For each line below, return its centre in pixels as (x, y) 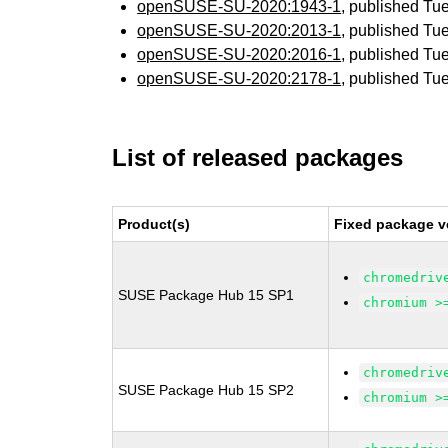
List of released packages (258, 157)
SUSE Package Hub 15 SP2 (206, 390)
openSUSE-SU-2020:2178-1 (239, 78)
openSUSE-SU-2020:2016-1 (239, 54)
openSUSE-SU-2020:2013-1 (239, 30)
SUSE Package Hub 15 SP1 (206, 295)
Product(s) (154, 224)
